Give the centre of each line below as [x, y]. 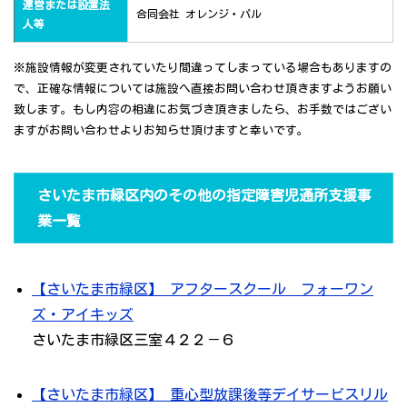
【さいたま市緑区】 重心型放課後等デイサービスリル [210, 395]
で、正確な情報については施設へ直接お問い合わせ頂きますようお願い [203, 89]
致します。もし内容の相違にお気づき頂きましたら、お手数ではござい [203, 110]
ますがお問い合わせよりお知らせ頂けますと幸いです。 [161, 131]
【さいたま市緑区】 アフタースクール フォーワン [203, 289]
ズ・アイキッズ [83, 315]
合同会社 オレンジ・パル [199, 14]
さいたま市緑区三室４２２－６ [134, 340]
